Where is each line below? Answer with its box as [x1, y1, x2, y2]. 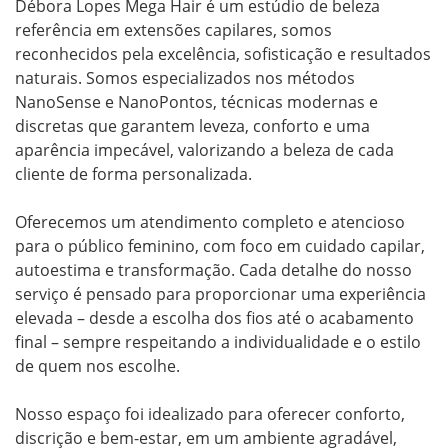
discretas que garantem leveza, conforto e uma [15, 114, 370, 137]
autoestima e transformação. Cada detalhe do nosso [15, 258, 412, 281]
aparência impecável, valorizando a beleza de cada [15, 138, 394, 161]
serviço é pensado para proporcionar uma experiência [15, 282, 426, 305]
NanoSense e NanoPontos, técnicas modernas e [15, 90, 378, 113]
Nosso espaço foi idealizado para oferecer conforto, [15, 402, 405, 425]
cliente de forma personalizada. [15, 162, 252, 185]
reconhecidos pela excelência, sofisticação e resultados [15, 42, 431, 65]
